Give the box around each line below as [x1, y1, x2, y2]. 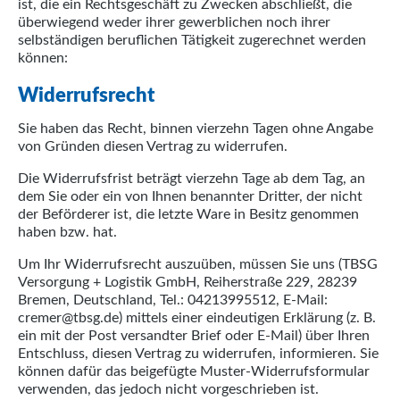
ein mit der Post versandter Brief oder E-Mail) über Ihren [18, 329, 370, 343]
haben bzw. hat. [18, 225, 117, 239]
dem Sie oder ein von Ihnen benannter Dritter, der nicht [18, 189, 362, 204]
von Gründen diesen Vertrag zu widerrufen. [18, 139, 287, 154]
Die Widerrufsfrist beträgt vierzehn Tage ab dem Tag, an [18, 171, 365, 186]
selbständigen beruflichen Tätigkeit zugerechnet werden [18, 33, 366, 47]
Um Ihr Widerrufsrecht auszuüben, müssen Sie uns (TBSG [18, 257, 378, 271]
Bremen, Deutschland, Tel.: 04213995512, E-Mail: [18, 293, 328, 307]
